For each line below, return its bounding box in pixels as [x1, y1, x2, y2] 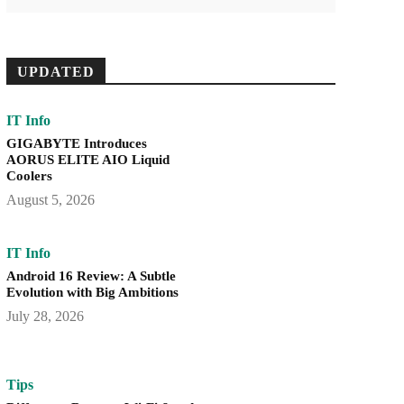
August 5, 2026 [5, 192, 95, 208]
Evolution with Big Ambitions [5, 284, 179, 299]
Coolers [5, 169, 52, 184]
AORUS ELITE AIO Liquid [5, 152, 170, 168]
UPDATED [16, 64, 95, 80]
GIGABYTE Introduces [5, 136, 147, 151]
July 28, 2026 [5, 308, 84, 324]
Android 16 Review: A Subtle [5, 268, 176, 283]
